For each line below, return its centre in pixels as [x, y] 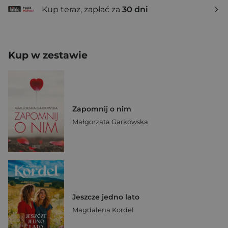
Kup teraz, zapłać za [82, 9]
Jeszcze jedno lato [106, 197]
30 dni [135, 9]
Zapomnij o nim [102, 109]
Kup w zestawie [48, 55]
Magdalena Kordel [103, 210]
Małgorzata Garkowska [110, 121]
